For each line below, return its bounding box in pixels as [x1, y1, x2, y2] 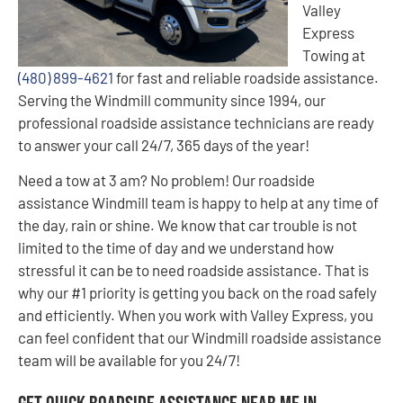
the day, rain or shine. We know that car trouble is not [18, 216, 357, 235]
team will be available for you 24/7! [18, 351, 240, 370]
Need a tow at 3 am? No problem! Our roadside [18, 171, 315, 190]
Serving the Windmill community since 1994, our [18, 90, 326, 109]
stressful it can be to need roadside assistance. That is [18, 261, 369, 280]
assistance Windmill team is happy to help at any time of [18, 193, 379, 212]
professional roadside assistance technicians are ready [18, 112, 374, 131]
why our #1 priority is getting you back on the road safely [18, 283, 377, 302]
